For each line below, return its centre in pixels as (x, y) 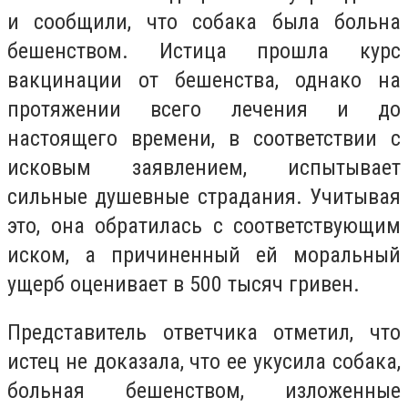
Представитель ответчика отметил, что (204, 333)
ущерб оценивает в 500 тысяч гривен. (184, 284)
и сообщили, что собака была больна (204, 21)
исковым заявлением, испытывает (204, 167)
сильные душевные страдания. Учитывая (204, 196)
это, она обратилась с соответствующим (204, 225)
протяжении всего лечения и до (204, 109)
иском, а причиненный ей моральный (204, 255)
